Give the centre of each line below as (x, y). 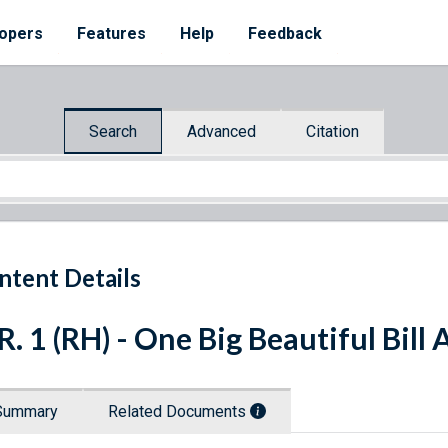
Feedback (285, 33)
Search (113, 131)
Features (111, 33)
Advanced (221, 131)
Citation (332, 131)
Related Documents (179, 412)
